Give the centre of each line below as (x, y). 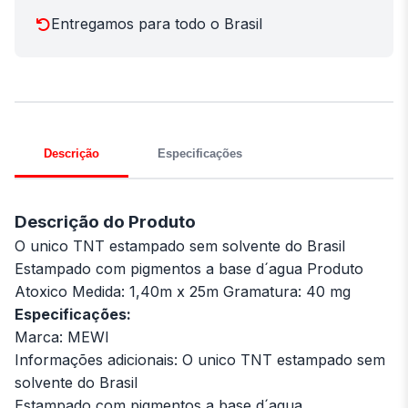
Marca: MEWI (62, 337)
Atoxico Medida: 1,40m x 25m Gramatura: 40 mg (183, 292)
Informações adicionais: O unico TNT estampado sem (200, 360)
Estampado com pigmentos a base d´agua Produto (189, 269)
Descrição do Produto (105, 222)
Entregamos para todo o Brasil (157, 24)
